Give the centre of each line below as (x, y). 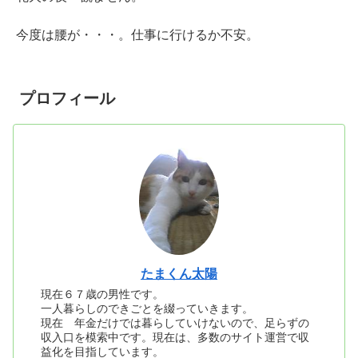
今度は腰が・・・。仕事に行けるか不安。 (137, 35)
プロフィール (67, 99)
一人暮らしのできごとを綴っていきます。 (147, 309)
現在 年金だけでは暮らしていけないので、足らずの (175, 323)
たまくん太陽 (179, 274)
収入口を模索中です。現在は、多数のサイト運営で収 (175, 338)
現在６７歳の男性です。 (103, 294)
